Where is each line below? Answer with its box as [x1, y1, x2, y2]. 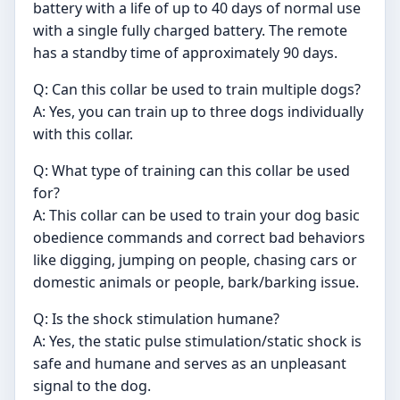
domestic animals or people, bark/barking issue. [33, 271, 359, 292]
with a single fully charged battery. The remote [33, 20, 347, 40]
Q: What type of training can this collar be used [33, 160, 350, 180]
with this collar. [33, 123, 133, 144]
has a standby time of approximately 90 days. [33, 42, 337, 62]
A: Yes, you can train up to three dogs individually [33, 101, 363, 121]
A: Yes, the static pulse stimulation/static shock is [33, 330, 362, 351]
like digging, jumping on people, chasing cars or [33, 249, 357, 270]
